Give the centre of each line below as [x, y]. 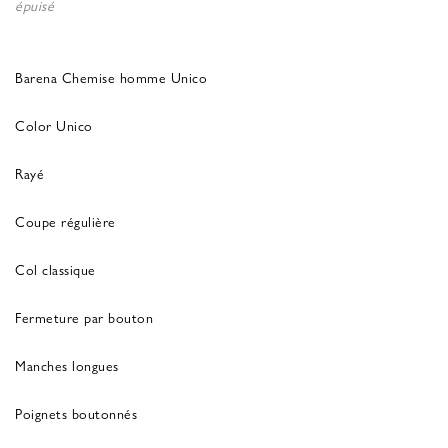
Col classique [55, 268]
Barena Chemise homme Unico [111, 76]
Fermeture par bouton [84, 316]
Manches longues [67, 364]
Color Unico [54, 124]
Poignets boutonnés [76, 412]
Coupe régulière [65, 220]
